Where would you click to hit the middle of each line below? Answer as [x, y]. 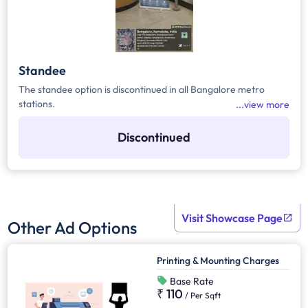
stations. [37, 103]
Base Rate [191, 282]
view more [266, 104]
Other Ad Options [73, 227]
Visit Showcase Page [232, 218]
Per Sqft [206, 296]
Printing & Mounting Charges [218, 260]
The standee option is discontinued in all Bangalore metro [142, 89]
